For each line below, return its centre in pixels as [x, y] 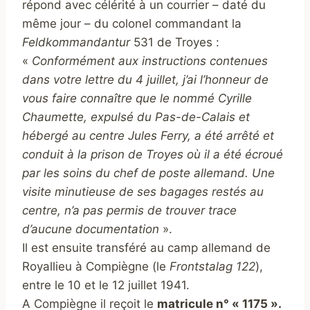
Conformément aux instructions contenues [150, 61]
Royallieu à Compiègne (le [96, 267]
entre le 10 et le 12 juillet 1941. [106, 285]
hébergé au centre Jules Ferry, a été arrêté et [148, 136]
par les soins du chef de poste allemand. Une [148, 173]
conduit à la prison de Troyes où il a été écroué [153, 155]
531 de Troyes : [175, 43]
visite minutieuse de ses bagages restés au [143, 192]
